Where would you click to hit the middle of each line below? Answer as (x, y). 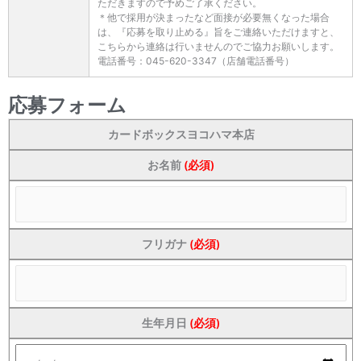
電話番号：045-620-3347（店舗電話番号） (196, 60)
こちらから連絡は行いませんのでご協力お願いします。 (218, 46)
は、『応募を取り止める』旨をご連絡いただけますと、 (218, 31)
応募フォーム (67, 105)
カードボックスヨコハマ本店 (181, 134)
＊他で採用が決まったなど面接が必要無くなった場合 (214, 17)
